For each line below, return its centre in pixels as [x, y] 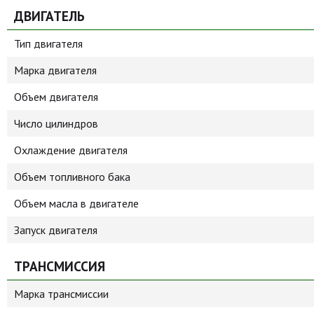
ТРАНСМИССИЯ [60, 266]
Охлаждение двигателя [71, 150]
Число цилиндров [56, 123]
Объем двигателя [56, 97]
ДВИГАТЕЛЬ [49, 16]
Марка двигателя [55, 70]
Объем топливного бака [72, 177]
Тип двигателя [48, 43]
